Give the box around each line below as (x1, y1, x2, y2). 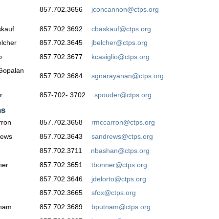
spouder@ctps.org (94, 91, 152, 99)
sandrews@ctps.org (91, 132, 153, 141)
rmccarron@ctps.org (91, 118, 155, 127)
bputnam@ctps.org (91, 203, 151, 211)
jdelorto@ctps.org (91, 175, 146, 183)
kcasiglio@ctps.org (91, 53, 150, 61)
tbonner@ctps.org (91, 160, 147, 169)
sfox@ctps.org (91, 189, 136, 197)
